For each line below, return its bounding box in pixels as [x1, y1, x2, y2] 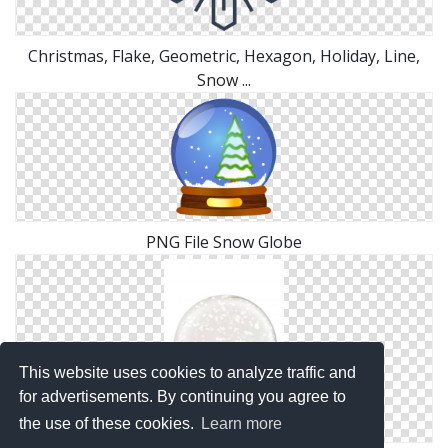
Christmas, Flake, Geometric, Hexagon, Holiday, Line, [28, 44, 420, 67]
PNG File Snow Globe [146, 230, 302, 253]
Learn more [201, 415, 283, 433]
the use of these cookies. [19, 415, 199, 433]
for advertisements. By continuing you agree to [19, 387, 347, 405]
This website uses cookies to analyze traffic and [19, 363, 357, 381]
